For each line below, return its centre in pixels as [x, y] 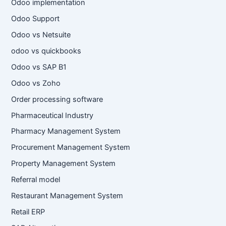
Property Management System [64, 164]
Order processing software [57, 99]
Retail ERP [28, 212]
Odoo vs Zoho [36, 83]
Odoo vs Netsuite [41, 35]
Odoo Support [36, 18]
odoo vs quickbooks [46, 51]
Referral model [36, 180]
